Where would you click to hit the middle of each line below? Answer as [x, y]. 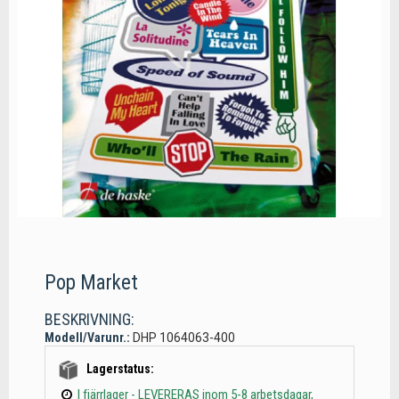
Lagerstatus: [120, 369]
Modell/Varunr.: [87, 338]
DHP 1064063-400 [184, 338]
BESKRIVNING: [90, 320]
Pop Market [91, 283]
